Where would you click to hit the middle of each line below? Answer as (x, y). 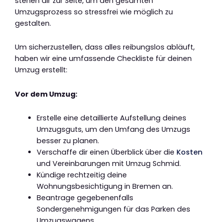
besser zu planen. (68, 141)
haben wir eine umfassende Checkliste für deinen (103, 59)
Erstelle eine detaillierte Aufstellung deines (111, 118)
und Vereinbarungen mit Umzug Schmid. (109, 164)
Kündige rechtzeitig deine (82, 175)
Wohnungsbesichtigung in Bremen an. (105, 187)
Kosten (189, 152)
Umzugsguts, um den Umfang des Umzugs (113, 130)
